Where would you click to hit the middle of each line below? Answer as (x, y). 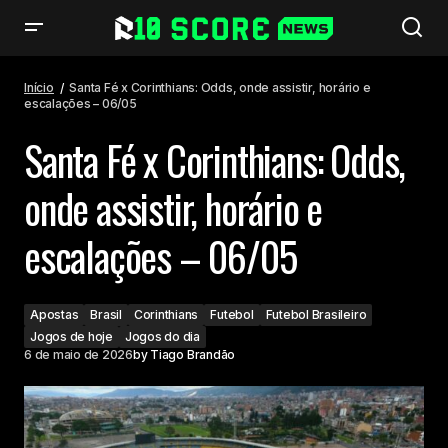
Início (39, 87)
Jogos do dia (162, 336)
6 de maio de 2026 (78, 354)
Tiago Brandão (193, 354)
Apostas (54, 314)
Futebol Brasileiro (316, 314)
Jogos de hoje (71, 336)
